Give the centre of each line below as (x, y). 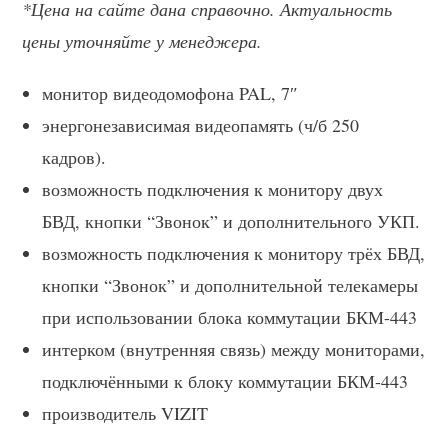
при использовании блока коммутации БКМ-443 (230, 317)
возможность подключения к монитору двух (213, 189)
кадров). (74, 157)
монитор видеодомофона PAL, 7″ (170, 93)
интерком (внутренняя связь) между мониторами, (234, 349)
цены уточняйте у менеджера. (142, 41)
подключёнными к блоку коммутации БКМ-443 (225, 381)
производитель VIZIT (125, 413)
